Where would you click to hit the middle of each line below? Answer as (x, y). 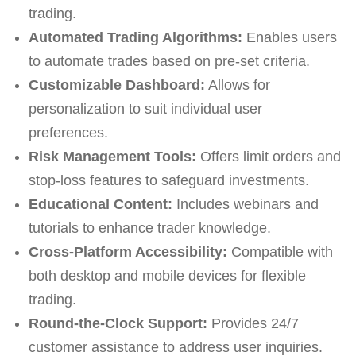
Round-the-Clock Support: (118, 323)
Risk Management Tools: (112, 156)
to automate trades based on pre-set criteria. (169, 61)
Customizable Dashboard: (116, 85)
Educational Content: (100, 204)
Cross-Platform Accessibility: (128, 252)
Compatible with (280, 252)
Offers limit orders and (268, 156)
